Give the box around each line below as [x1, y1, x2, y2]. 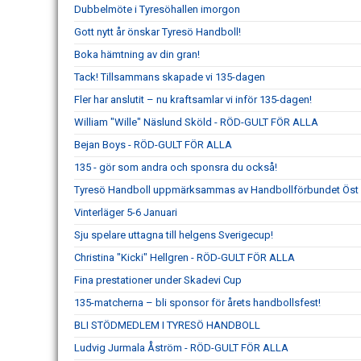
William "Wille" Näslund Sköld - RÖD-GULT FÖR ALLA [74, 116, 318, 128]
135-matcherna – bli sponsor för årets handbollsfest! [74, 297, 321, 309]
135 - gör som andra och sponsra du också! [74, 161, 277, 173]
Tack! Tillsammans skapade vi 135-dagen [74, 71, 265, 83]
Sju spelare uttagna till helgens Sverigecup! [74, 229, 273, 241]
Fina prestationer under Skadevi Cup [74, 274, 242, 286]
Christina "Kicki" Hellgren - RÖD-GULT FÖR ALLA [74, 251, 295, 263]
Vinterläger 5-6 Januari [74, 206, 177, 218]
